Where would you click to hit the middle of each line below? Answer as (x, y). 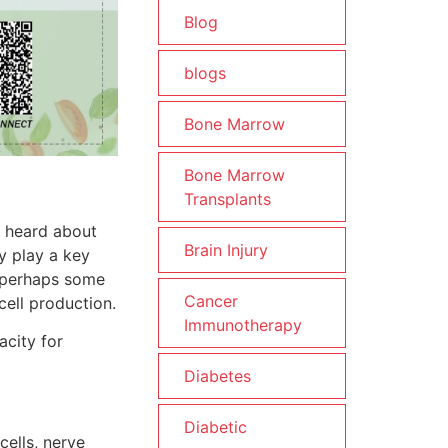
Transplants (227, 199)
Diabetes (217, 376)
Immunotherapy (243, 325)
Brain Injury (226, 250)
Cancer (211, 301)
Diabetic (215, 427)
